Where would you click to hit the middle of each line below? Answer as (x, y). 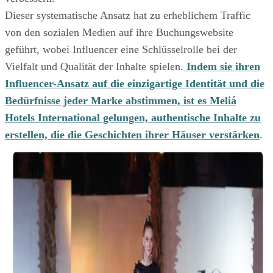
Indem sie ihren (222, 66)
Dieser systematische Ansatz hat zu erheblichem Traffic (128, 15)
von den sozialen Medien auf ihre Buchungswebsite (119, 32)
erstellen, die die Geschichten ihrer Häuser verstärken (132, 134)
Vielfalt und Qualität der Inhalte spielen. (94, 66)
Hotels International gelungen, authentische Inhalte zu (133, 117)
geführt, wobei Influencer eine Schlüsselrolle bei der (121, 49)
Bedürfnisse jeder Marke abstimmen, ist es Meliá (121, 100)
